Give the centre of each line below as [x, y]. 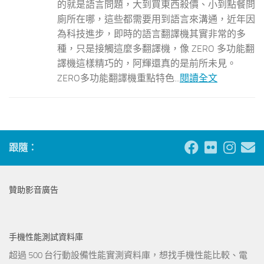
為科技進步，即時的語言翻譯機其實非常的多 [151, 34]
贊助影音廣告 [34, 190]
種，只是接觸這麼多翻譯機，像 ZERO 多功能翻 [156, 49]
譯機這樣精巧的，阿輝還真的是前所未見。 [147, 64]
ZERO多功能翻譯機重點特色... [118, 78]
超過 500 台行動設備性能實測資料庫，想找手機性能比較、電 [128, 255]
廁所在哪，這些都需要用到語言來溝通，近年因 [156, 19]
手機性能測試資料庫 [46, 237]
